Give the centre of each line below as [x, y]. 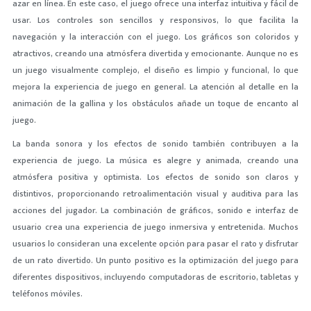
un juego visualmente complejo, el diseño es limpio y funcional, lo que [155, 70]
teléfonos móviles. [47, 294]
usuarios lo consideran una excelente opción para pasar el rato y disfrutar [155, 244]
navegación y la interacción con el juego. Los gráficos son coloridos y [155, 37]
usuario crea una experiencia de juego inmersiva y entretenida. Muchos [155, 227]
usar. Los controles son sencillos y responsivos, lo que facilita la [155, 20]
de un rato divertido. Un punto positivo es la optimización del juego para [155, 260]
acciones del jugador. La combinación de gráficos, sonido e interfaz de [155, 210]
